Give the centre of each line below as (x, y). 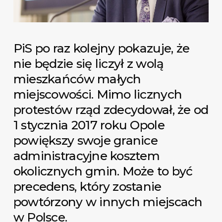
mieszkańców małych (77, 79)
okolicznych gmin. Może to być (103, 171)
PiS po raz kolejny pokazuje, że (101, 48)
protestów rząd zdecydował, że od (111, 109)
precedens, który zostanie (87, 186)
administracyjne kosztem (86, 155)
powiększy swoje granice (85, 140)
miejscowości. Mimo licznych (98, 94)
